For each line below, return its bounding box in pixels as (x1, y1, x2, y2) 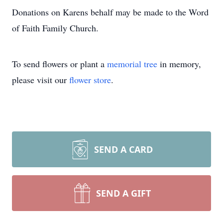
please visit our (12, 74, 69, 86)
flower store (69, 74, 111, 86)
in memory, (157, 58, 201, 70)
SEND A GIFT (96, 187, 151, 199)
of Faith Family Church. (12, 22, 99, 34)
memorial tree (107, 58, 157, 70)
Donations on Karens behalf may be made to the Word (12, 6, 209, 18)
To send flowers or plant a (12, 58, 107, 70)
